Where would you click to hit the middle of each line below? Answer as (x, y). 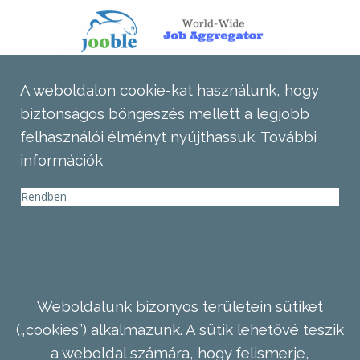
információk (61, 160)
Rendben (44, 196)
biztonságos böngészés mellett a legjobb (165, 114)
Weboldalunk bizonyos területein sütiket (180, 306)
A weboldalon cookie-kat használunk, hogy (169, 90)
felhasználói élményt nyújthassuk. (140, 137)
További (288, 137)
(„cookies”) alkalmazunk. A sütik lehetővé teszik (180, 329)
